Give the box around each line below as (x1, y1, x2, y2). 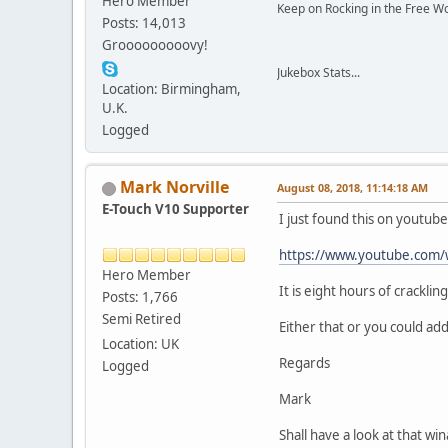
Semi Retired (102, 310, 181, 329)
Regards (279, 354, 330, 373)
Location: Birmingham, (102, 80, 241, 99)
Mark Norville (120, 176, 229, 199)
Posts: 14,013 (102, 14, 186, 33)
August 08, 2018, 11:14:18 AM (277, 180, 428, 196)
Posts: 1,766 (102, 288, 178, 307)
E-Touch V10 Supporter (102, 200, 249, 219)
